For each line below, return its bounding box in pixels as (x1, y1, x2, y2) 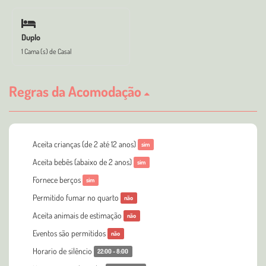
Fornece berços (33, 174, 83, 185)
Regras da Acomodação (9, 81, 144, 100)
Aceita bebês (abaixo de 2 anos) (33, 156, 134, 167)
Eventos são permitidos (33, 227, 107, 238)
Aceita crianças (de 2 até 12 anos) (33, 138, 138, 149)
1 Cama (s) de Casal (21, 46, 72, 56)
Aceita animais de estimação (33, 210, 123, 220)
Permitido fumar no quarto (33, 192, 121, 202)
